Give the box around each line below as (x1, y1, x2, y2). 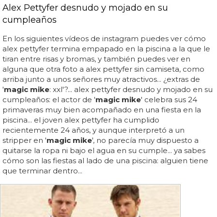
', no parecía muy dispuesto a (92, 136, 199, 145)
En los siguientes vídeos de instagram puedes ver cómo (2, 34, 206, 43)
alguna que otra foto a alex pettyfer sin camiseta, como (2, 64, 204, 74)
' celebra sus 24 (141, 95, 197, 104)
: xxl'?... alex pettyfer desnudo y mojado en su (49, 85, 213, 94)
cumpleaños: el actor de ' (2, 95, 95, 104)
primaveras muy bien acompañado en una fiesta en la (2, 105, 201, 114)
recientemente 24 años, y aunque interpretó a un (2, 125, 185, 135)
